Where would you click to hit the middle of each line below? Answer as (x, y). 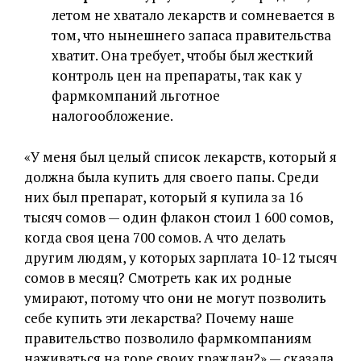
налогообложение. (112, 116)
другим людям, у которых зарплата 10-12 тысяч (180, 258)
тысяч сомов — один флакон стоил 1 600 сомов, (178, 218)
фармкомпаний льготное (136, 96)
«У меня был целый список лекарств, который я (180, 157)
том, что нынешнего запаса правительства (191, 35)
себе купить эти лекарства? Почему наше (159, 318)
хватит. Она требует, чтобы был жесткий (183, 56)
